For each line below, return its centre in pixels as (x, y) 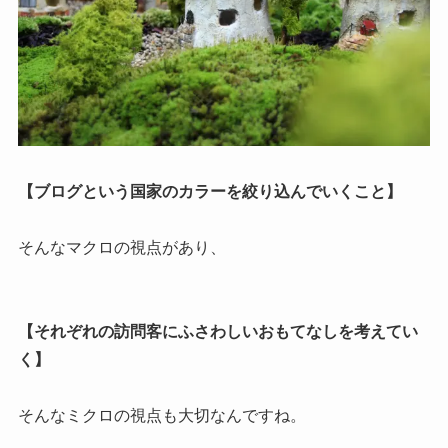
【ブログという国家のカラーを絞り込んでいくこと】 (209, 192)
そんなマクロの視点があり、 (121, 248)
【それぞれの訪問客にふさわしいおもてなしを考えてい (217, 332)
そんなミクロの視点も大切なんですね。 (161, 416)
